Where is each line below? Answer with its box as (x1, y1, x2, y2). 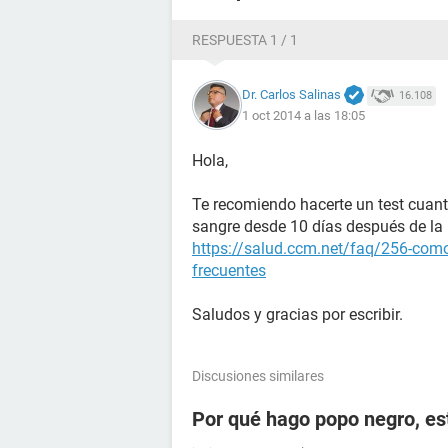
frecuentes (192, 261, 266, 280)
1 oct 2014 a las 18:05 (242, 108, 365, 124)
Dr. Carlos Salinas (242, 86, 341, 102)
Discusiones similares (192, 368, 324, 384)
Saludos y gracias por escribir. (192, 305, 403, 324)
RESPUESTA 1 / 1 (192, 32, 298, 48)
